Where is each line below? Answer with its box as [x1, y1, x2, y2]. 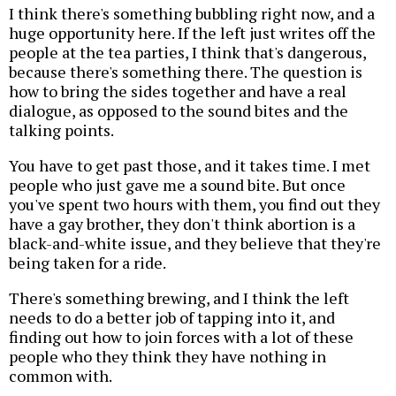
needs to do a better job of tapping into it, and [9, 306, 335, 328]
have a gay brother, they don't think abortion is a [9, 212, 355, 234]
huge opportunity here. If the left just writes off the [9, 21, 376, 43]
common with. [9, 364, 112, 386]
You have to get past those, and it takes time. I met [9, 154, 370, 176]
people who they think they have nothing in [9, 345, 326, 367]
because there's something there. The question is [9, 60, 362, 82]
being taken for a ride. [9, 251, 166, 273]
